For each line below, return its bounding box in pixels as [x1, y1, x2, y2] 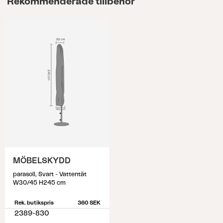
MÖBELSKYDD [13, 157, 71, 165]
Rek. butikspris [14, 200, 54, 206]
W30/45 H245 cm [13, 180, 66, 186]
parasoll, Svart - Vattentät [13, 171, 87, 177]
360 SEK [77, 200, 101, 206]
